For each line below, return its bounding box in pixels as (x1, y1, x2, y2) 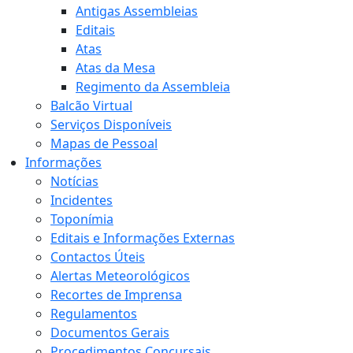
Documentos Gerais (50, 324, 169, 342)
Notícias (50, 173, 98, 191)
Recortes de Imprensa (50, 286, 182, 304)
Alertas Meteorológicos (50, 267, 190, 285)
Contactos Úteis (50, 248, 145, 266)
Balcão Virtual (50, 97, 132, 115)
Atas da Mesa (76, 59, 155, 77)
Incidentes (50, 191, 113, 210)
